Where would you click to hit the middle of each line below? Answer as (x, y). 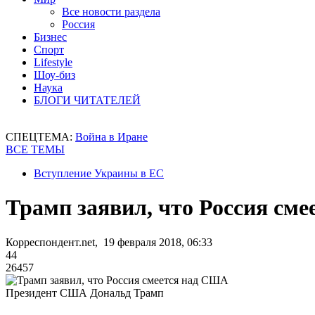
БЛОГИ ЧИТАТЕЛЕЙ (87, 100)
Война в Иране (111, 137)
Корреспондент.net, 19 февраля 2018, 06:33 (109, 242)
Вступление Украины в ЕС (99, 173)
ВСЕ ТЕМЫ (35, 149)
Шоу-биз (54, 75)
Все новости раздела (111, 12)
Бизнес (50, 37)
